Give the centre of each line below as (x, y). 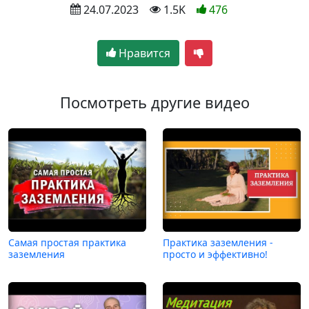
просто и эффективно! (215, 254)
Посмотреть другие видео (154, 102)
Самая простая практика (67, 242)
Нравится (143, 53)
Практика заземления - (218, 242)
